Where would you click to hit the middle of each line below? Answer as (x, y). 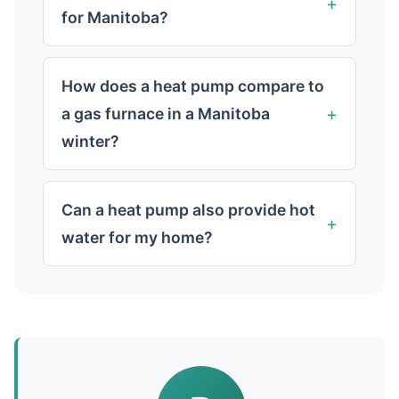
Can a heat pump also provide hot (188, 210)
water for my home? (137, 237)
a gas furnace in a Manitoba (166, 114)
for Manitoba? (115, 17)
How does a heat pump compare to (193, 86)
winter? (90, 141)
